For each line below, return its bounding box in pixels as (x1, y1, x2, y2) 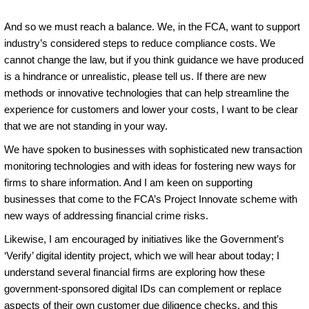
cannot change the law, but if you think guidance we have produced (4, 53, 303, 66)
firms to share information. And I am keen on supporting (4, 176, 252, 188)
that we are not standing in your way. (4, 119, 168, 132)
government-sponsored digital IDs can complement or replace (4, 282, 281, 295)
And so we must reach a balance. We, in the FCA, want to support (4, 20, 300, 32)
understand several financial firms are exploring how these (4, 266, 265, 278)
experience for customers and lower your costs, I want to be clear (4, 103, 298, 115)
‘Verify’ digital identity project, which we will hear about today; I (4, 249, 279, 261)
